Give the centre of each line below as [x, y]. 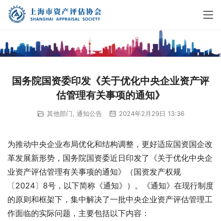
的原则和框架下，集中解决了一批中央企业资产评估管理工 [110, 200]
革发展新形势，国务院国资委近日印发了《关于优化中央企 [110, 158]
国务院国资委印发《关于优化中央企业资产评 [110, 81]
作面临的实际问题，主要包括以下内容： [78, 213]
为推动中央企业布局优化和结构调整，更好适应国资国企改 [110, 144]
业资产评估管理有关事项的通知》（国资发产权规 [94, 172]
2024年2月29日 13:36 [150, 113]
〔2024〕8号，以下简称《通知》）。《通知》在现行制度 [110, 186]
